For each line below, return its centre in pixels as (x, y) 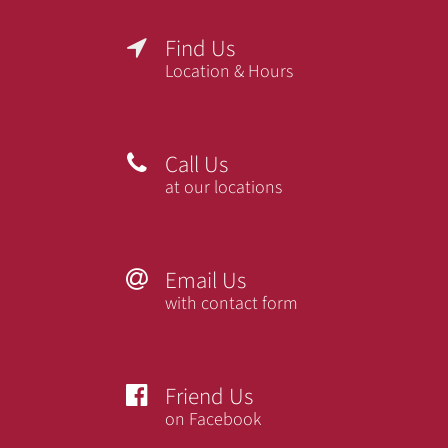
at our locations (223, 188)
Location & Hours (229, 72)
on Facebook (213, 420)
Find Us (200, 49)
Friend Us (209, 397)
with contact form (231, 304)
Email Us (205, 281)
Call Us (196, 165)
